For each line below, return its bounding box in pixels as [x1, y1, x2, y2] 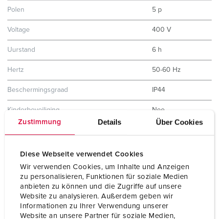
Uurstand [7, 46, 35, 53]
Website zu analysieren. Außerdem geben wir [20, 193, 173, 200]
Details [97, 117, 122, 126]
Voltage [7, 26, 30, 33]
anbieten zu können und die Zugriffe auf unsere [20, 183, 181, 191]
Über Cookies [155, 117, 203, 126]
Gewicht [7, 127, 32, 133]
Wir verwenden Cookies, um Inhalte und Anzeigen [20, 163, 189, 171]
